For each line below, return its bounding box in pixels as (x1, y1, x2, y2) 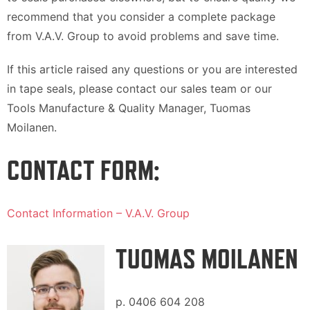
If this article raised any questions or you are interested (7, 62, 298, 77)
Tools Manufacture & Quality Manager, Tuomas (7, 101, 250, 116)
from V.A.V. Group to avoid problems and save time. (7, 29, 279, 44)
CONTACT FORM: (7, 154, 160, 187)
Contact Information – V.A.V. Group (7, 206, 190, 221)
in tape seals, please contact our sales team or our (7, 82, 272, 96)
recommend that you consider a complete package (7, 10, 275, 24)
